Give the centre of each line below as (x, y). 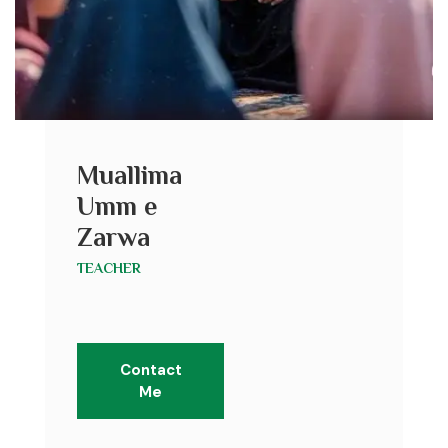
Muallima (129, 175)
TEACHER (109, 267)
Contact (150, 369)
